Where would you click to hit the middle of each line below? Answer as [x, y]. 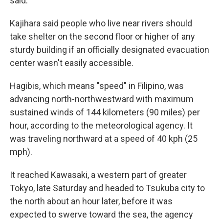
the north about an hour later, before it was [91, 201]
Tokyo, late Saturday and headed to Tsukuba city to [107, 188]
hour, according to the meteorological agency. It [101, 125]
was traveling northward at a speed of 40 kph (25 [104, 139]
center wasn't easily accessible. [72, 63]
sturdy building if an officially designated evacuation [109, 50]
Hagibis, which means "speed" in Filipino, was [97, 86]
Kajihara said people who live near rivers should [101, 23]
